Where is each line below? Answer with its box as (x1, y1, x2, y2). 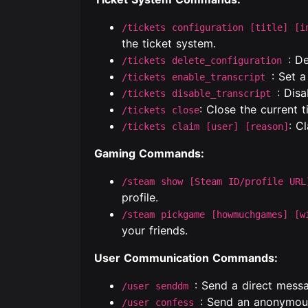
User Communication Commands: (94, 251, 278, 265)
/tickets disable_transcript (122, 88, 277, 99)
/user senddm (122, 280, 195, 291)
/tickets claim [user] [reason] (122, 121, 289, 132)
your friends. (122, 223, 188, 237)
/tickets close (122, 104, 199, 115)
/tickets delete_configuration (122, 55, 288, 66)
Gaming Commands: (94, 146, 204, 160)
